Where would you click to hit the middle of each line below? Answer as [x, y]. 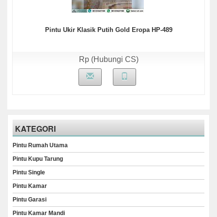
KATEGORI [35, 129]
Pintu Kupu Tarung [38, 159]
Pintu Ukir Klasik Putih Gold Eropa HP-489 [108, 30]
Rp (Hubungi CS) [108, 59]
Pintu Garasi [30, 200]
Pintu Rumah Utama [40, 145]
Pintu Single [29, 172]
